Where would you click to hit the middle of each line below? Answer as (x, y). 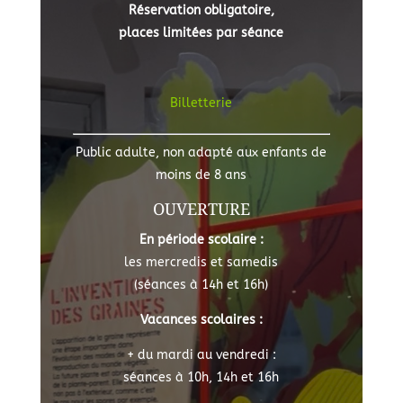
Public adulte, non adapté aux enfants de (201, 152)
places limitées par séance (201, 32)
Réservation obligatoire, (201, 10)
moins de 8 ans (201, 175)
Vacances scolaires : (201, 319)
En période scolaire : (201, 239)
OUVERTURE (201, 208)
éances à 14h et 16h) (206, 284)
